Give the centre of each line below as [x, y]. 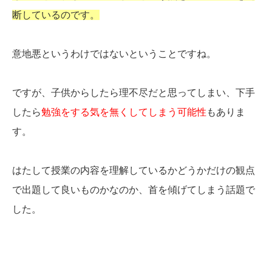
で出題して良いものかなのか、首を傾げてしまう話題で [134, 189]
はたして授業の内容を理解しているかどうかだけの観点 [134, 170]
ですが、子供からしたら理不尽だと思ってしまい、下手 [134, 92]
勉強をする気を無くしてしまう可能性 [124, 112]
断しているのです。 [56, 15]
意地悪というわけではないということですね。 [114, 53]
